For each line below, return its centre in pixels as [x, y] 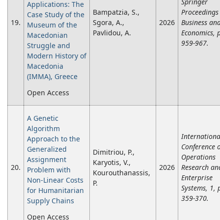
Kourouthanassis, [122, 173]
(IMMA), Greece [52, 77]
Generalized [47, 149]
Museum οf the [52, 25]
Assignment [47, 160]
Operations [198, 157]
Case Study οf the [56, 15]
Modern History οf [57, 56]
